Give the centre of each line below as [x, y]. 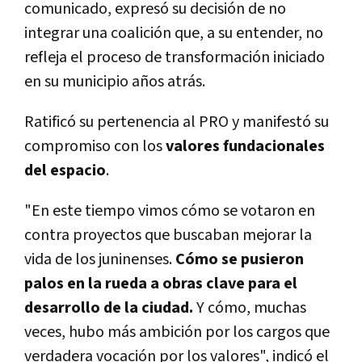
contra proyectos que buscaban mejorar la [168, 235]
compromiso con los [95, 146]
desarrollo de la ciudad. [109, 307]
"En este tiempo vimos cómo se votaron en [170, 210]
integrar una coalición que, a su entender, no [174, 33]
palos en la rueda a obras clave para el [161, 283]
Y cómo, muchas [250, 307]
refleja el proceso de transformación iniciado [175, 57]
